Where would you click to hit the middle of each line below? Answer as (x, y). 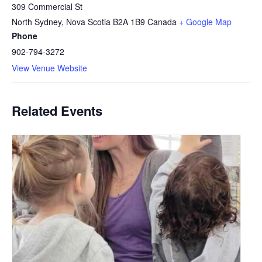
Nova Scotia (88, 22)
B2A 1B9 (129, 22)
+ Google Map (205, 22)
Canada (162, 22)
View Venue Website (49, 68)
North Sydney (37, 22)
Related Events (57, 111)
